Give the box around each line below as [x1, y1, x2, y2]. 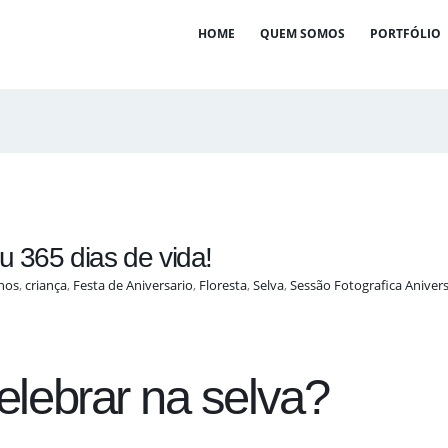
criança [25, 277, 67, 294]
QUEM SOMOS [260, 25, 345, 42]
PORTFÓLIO [370, 25, 441, 42]
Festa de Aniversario [73, 277, 193, 294]
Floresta [199, 277, 247, 294]
